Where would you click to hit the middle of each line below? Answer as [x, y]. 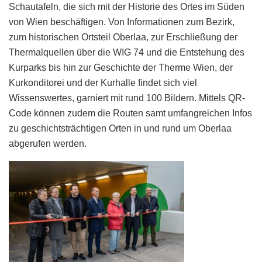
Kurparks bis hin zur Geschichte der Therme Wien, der [121, 67]
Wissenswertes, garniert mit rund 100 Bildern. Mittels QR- [127, 98]
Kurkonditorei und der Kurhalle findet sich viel [103, 82]
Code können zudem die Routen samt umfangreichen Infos [130, 113]
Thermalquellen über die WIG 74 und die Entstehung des [127, 52]
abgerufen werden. [48, 143]
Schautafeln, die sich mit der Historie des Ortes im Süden [127, 6]
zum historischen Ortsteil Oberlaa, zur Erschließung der [123, 37]
